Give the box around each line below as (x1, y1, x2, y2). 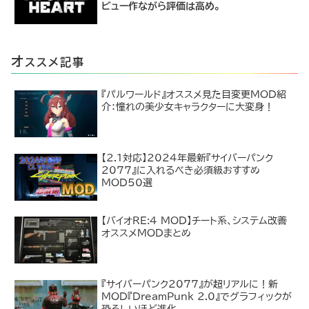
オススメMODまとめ (101, 228, 192, 239)
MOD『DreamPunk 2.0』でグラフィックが (101, 291, 292, 301)
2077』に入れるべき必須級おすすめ (101, 165, 261, 175)
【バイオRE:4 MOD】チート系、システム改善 (101, 216, 288, 226)
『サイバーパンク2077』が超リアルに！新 (101, 279, 279, 289)
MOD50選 (101, 177, 153, 188)
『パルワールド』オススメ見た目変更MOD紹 (101, 90, 287, 100)
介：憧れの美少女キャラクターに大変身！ (101, 102, 275, 112)
